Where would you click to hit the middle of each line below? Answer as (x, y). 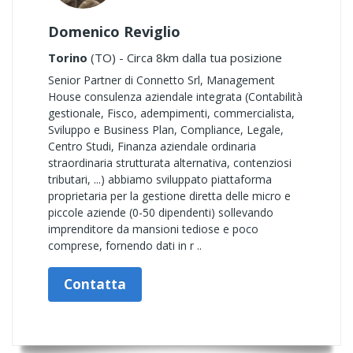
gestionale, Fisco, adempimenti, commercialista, (171, 113)
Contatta (95, 284)
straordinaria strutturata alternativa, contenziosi (170, 163)
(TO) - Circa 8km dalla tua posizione (185, 58)
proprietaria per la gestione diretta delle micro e (169, 196)
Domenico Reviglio (114, 32)
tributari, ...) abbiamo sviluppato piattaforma (160, 179)
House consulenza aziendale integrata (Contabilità (175, 97)
